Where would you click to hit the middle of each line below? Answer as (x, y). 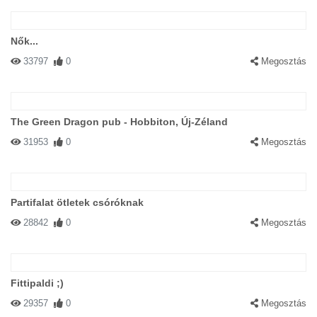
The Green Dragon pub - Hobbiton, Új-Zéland (119, 122)
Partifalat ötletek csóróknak (77, 202)
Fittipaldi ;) (37, 283)
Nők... (24, 41)
